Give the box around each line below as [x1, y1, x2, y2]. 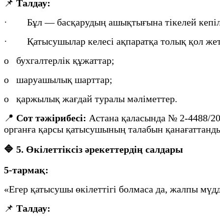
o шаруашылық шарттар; [4, 74, 112, 85]
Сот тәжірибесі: [16, 112, 86, 123]
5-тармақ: [4, 165, 49, 175]
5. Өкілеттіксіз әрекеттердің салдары [16, 144, 183, 155]
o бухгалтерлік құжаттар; [4, 55, 114, 66]
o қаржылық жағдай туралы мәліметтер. [4, 93, 177, 104]
